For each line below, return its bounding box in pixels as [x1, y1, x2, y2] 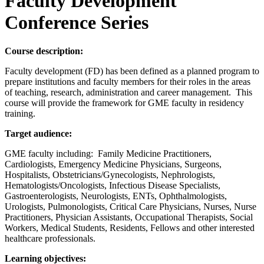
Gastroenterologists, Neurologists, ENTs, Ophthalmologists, [5, 191, 227, 201]
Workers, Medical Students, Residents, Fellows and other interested [5, 223, 255, 233]
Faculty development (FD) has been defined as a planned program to [5, 66, 259, 76]
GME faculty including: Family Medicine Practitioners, [5, 148, 212, 159]
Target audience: [5, 128, 74, 138]
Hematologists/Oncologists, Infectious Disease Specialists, [5, 180, 220, 190]
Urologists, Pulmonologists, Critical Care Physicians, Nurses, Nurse [5, 202, 256, 212]
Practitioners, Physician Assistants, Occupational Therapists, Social [5, 212, 253, 222]
